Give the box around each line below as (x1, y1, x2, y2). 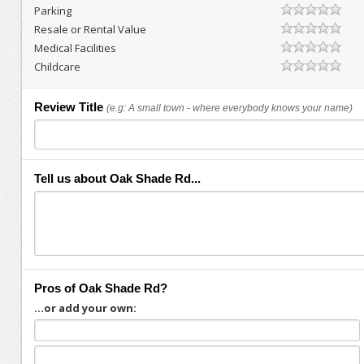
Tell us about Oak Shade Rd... (33, 171, 201, 185)
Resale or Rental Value (33, 22, 146, 37)
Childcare (33, 59, 80, 74)
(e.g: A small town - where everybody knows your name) (106, 102, 353, 114)
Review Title (33, 100, 103, 114)
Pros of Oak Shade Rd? (33, 281, 167, 295)
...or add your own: (33, 301, 136, 315)
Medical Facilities (33, 41, 116, 55)
